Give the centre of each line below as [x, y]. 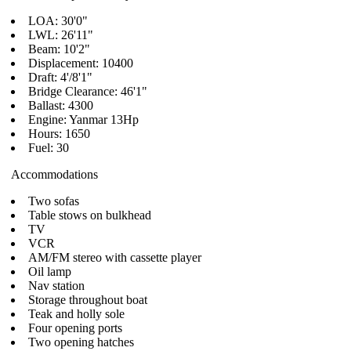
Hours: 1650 [59, 134]
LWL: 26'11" [61, 35]
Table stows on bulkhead [90, 215]
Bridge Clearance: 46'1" [88, 91]
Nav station [56, 286]
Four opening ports [75, 328]
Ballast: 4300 [61, 105]
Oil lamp [50, 271]
